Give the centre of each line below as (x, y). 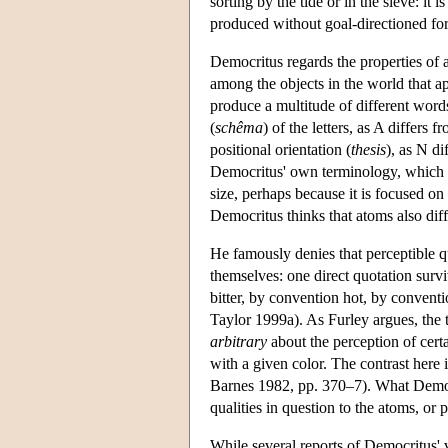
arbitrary (238, 341)
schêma (239, 127)
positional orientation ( (280, 149)
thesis (368, 149)
